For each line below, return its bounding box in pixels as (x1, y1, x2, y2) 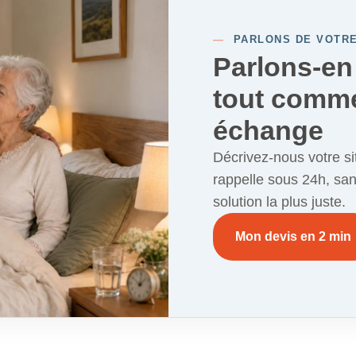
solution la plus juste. (213, 193, 346, 210)
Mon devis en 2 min (235, 229, 351, 243)
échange (213, 114, 323, 145)
